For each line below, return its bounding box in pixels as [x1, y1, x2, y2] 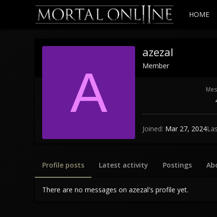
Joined [142, 124, 162, 134]
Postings [163, 160, 192, 170]
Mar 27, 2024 [165, 124, 207, 134]
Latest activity [99, 160, 148, 170]
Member [142, 61, 169, 70]
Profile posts [42, 160, 84, 170]
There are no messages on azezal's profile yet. [42, 185, 188, 194]
